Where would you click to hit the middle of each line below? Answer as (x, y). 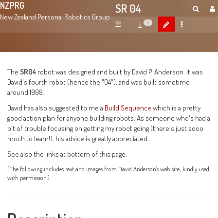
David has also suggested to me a (56, 108)
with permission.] (29, 178)
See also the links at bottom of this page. (67, 154)
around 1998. (26, 92)
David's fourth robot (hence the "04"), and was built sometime (99, 82)
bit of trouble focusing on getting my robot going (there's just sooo (106, 128)
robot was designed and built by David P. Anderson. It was (120, 72)
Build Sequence (128, 108)
